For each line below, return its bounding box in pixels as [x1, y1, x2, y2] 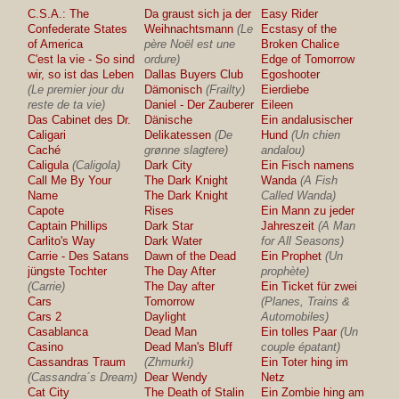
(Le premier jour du [28, 83, 125, 96]
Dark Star [144, 219, 194, 232]
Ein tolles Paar [261, 325, 338, 338]
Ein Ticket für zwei [261, 280, 358, 293]
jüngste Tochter [28, 265, 108, 278]
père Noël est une [144, 37, 236, 51]
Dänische [144, 113, 193, 126]
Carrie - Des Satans [28, 249, 130, 263]
